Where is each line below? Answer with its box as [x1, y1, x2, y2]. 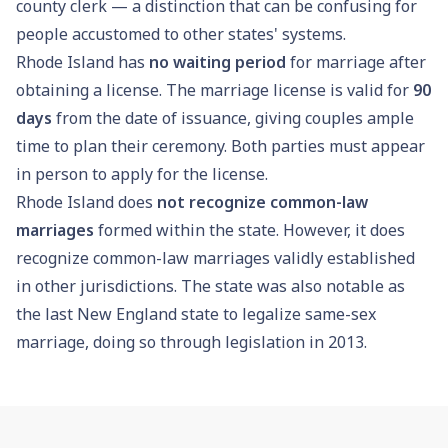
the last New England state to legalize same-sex [16, 302, 376, 325]
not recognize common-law [157, 190, 368, 213]
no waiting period [149, 50, 286, 73]
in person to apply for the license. [16, 162, 268, 185]
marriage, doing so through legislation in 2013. [16, 330, 367, 353]
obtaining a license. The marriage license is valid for [16, 78, 413, 101]
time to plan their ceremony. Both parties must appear [16, 134, 425, 157]
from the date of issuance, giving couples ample [52, 106, 414, 129]
